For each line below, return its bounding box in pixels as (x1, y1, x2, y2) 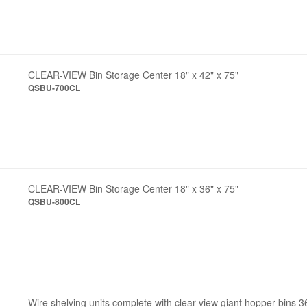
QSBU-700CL (28, 82, 81, 94)
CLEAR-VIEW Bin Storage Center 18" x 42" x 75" (28, 68, 239, 82)
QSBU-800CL (28, 195, 81, 208)
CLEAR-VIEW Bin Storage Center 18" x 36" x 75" (28, 182, 239, 195)
